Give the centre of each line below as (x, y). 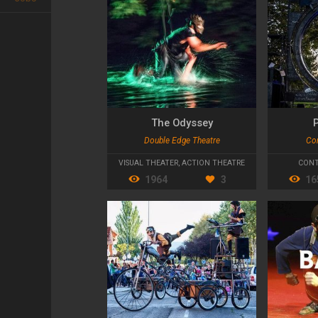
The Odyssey (182, 123)
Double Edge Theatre (182, 141)
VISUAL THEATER (148, 163)
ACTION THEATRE (213, 163)
